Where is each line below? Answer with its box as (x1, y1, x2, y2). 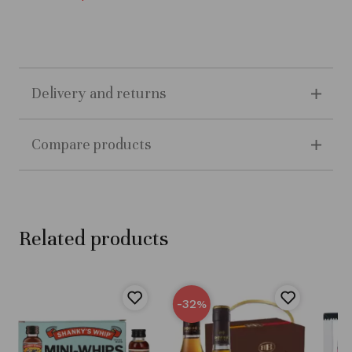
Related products (18, 225, 168, 252)
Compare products (31, 135, 151, 154)
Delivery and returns (31, 84, 166, 103)
